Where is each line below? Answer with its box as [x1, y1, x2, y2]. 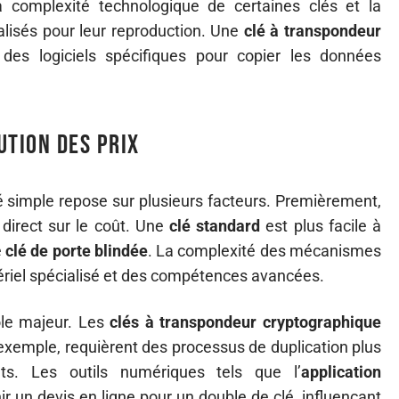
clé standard [168, 216, 261, 235]
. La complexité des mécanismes [147, 241, 382, 260]
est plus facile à [260, 216, 382, 235]
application [301, 362, 381, 381]
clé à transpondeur [243, 21, 382, 40]
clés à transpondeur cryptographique [110, 313, 382, 331]
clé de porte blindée [5, 241, 148, 260]
